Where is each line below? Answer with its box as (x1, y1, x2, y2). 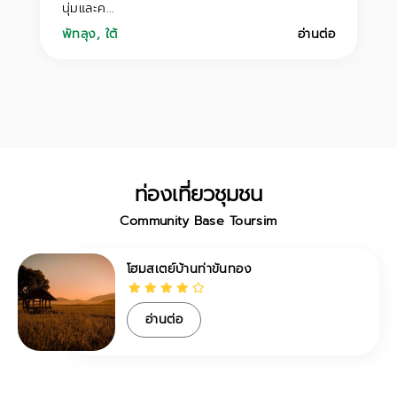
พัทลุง (62, 25, 97, 43)
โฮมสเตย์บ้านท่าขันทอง (127, 260, 253, 278)
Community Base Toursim (120, 211, 277, 230)
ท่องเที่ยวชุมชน (134, 179, 263, 210)
